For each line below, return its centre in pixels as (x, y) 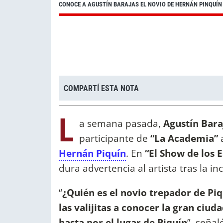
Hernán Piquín (92, 153)
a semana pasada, (120, 123)
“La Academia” (184, 138)
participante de (113, 138)
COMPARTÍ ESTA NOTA (101, 88)
